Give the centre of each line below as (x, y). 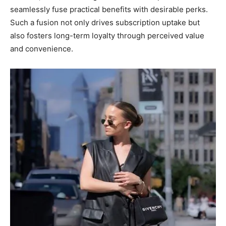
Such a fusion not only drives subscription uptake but (105, 22)
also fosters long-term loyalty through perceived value (107, 35)
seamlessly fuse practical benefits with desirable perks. (109, 9)
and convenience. (42, 48)
